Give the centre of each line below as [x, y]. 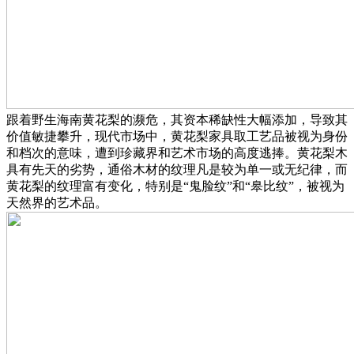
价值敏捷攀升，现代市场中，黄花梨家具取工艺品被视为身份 [177, 137]
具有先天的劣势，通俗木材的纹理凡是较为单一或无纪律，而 [177, 170]
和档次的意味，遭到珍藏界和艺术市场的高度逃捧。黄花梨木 [177, 153]
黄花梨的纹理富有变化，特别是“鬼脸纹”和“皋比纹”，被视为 [175, 186]
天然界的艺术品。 [57, 203]
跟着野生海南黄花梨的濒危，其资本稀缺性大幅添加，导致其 [177, 120]
